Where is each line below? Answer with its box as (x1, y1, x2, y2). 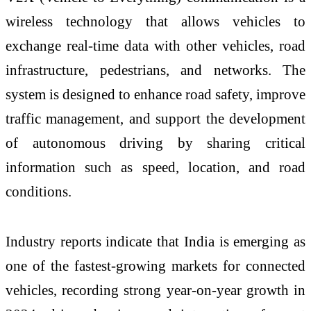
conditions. (6, 183, 72, 199)
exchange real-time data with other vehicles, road (6, 37, 305, 53)
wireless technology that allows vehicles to (6, 12, 305, 29)
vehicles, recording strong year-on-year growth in (6, 281, 305, 298)
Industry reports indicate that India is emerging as (6, 233, 305, 249)
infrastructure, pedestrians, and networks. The (6, 61, 305, 78)
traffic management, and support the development (6, 110, 305, 126)
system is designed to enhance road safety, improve (6, 85, 305, 102)
